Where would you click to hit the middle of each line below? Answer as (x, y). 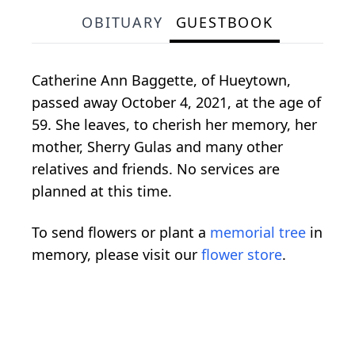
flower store (242, 254)
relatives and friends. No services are (156, 168)
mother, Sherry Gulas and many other (157, 146)
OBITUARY (122, 22)
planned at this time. (102, 191)
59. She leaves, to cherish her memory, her (174, 124)
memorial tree (258, 232)
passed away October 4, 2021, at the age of (176, 102)
